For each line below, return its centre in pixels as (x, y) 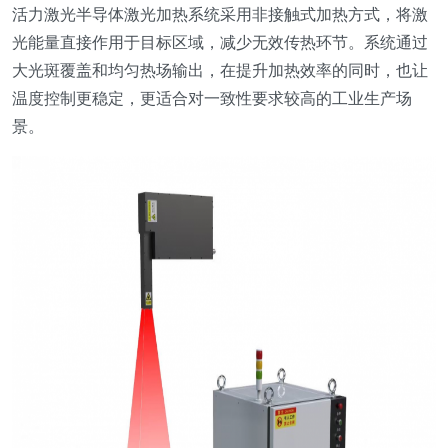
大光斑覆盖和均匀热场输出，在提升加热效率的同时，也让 (220, 69)
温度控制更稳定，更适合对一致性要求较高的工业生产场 (212, 97)
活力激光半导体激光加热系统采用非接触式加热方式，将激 (220, 13)
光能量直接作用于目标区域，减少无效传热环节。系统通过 (220, 41)
